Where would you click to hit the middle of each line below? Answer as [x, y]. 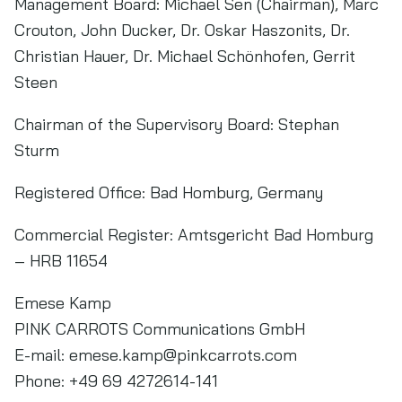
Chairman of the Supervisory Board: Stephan [177, 124]
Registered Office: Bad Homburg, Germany [169, 192]
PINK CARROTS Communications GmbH [162, 329]
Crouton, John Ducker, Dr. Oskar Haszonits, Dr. [182, 30]
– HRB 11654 [61, 261]
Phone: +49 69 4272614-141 [116, 381]
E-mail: [42, 355]
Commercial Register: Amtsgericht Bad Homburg [194, 235]
